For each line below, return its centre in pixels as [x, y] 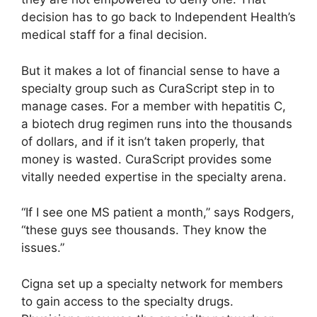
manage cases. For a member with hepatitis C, [154, 106]
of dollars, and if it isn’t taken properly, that [143, 141]
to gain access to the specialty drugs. [127, 301]
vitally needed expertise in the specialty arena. [154, 177]
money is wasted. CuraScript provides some [146, 159]
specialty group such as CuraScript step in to [148, 88]
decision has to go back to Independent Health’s [158, 17]
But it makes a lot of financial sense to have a [151, 70]
